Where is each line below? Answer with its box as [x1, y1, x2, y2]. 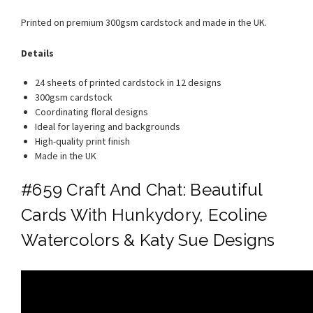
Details [21, 46, 54, 59]
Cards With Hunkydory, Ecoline [21, 204, 268, 225]
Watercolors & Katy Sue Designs [21, 229, 275, 250]
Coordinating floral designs [35, 105, 148, 118]
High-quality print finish [35, 134, 130, 147]
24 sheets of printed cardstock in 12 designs [35, 75, 221, 89]
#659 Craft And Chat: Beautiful [21, 179, 263, 200]
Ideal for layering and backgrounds [35, 119, 180, 133]
